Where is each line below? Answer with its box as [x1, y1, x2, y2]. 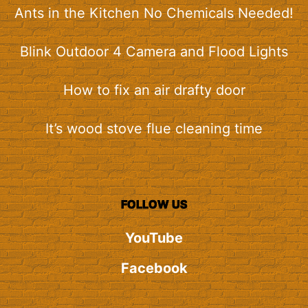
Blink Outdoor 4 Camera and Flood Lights [20, 43, 288, 60]
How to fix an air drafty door [63, 82, 245, 99]
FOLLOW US [121, 197, 187, 212]
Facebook [120, 260, 188, 277]
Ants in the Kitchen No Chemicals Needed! [14, 5, 294, 22]
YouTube [125, 230, 183, 247]
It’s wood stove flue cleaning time [45, 120, 263, 137]
